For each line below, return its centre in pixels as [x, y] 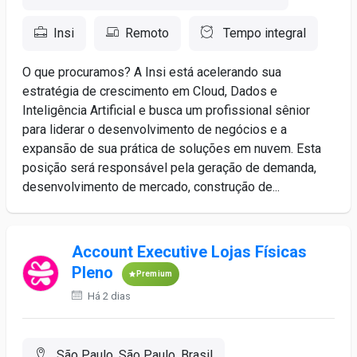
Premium [154, 274]
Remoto [147, 33]
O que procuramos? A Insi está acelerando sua [152, 72]
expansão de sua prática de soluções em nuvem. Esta [172, 149]
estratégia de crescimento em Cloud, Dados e [150, 91]
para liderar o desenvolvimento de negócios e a [155, 129]
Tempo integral [263, 33]
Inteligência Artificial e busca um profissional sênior [166, 110]
